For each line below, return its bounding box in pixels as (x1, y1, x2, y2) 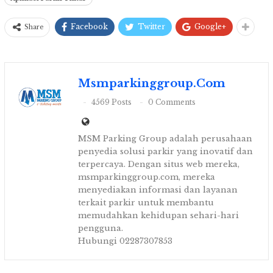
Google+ (194, 22, 226, 32)
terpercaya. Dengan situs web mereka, (78, 159, 239, 170)
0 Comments (148, 97, 196, 107)
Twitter (138, 22, 165, 32)
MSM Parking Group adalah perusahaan (78, 133, 252, 144)
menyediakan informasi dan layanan (78, 185, 238, 196)
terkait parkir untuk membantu (78, 197, 214, 208)
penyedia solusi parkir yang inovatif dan (78, 146, 253, 157)
